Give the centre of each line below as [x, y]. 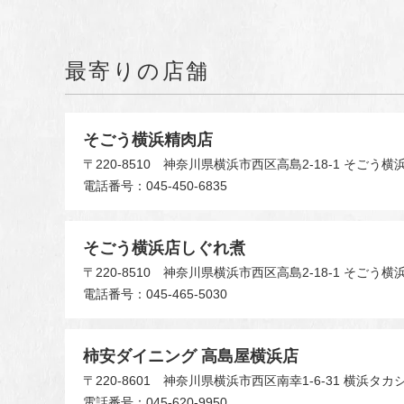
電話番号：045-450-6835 [155, 185]
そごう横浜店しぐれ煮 [164, 248]
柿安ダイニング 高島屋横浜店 [191, 356]
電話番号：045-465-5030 [155, 294]
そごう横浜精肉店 [148, 139]
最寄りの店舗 [138, 70]
